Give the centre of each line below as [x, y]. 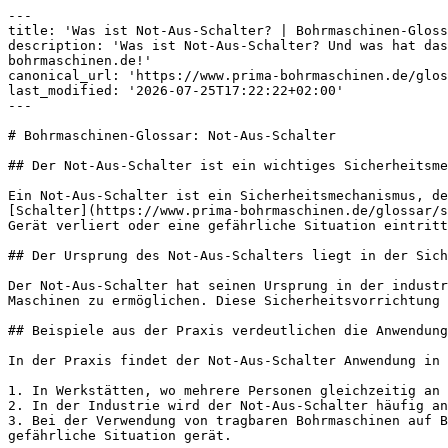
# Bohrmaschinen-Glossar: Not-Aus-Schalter [172, 135]
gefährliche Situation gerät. [120, 435]
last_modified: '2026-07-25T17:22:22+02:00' [176, 90]
